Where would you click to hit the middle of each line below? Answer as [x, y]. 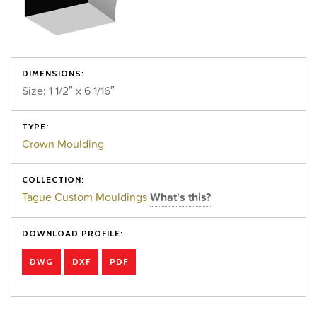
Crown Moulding [63, 144]
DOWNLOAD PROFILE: [73, 233]
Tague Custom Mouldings [86, 197]
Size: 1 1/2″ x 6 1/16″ [68, 91]
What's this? [180, 197]
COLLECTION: [53, 179]
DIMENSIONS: [53, 73]
